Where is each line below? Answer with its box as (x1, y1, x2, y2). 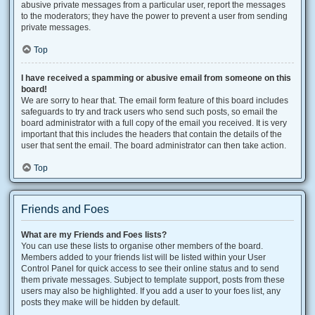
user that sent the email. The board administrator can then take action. (21, 141, 286, 150)
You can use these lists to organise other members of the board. (21, 241, 263, 251)
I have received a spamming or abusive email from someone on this (21, 73, 291, 83)
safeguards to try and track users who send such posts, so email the (21, 107, 278, 117)
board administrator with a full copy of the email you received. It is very (21, 118, 287, 128)
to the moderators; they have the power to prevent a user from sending (21, 11, 288, 21)
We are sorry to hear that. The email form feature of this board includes (21, 96, 288, 105)
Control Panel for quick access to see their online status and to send (21, 264, 279, 274)
